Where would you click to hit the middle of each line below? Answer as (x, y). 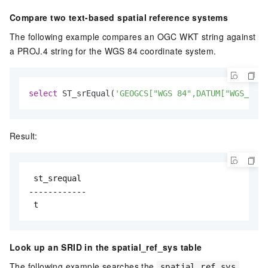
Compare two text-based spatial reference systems (119, 17)
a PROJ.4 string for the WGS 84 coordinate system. (113, 51)
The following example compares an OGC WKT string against (133, 36)
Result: (24, 135)
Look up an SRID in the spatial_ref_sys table (106, 247)
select (43, 93)
